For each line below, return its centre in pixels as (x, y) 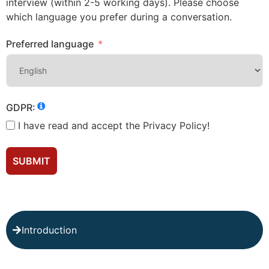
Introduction (49, 230)
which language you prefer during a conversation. (119, 17)
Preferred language (50, 44)
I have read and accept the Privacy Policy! (114, 125)
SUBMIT (32, 161)
